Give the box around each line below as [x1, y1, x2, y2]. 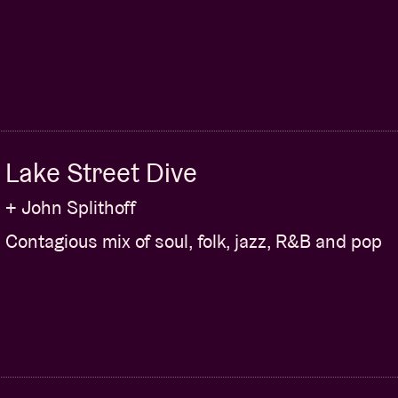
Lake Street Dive [5, 155, 197, 190]
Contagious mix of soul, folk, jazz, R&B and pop [5, 229, 382, 253]
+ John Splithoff [5, 195, 136, 219]
